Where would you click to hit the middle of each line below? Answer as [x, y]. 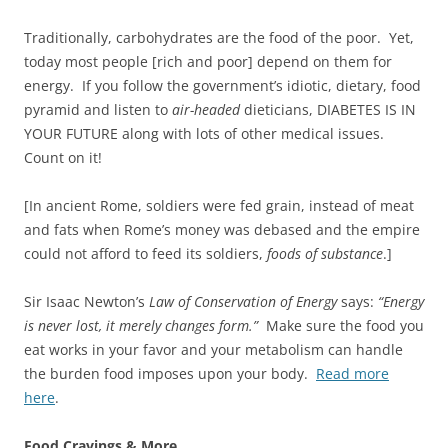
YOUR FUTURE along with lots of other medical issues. [206, 133]
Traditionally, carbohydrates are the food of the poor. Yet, [219, 37]
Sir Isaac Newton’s [86, 301]
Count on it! [63, 157]
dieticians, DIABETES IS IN [328, 109]
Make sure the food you [341, 325]
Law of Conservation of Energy [243, 301]
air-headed [206, 109]
